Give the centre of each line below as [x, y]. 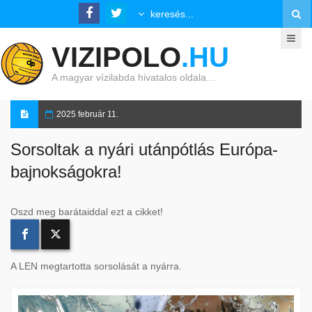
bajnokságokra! [66, 172]
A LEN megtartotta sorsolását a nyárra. [96, 266]
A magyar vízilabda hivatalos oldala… [134, 77]
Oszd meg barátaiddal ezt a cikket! [87, 212]
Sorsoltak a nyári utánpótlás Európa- [144, 149]
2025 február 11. [87, 114]
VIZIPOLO [116, 57]
